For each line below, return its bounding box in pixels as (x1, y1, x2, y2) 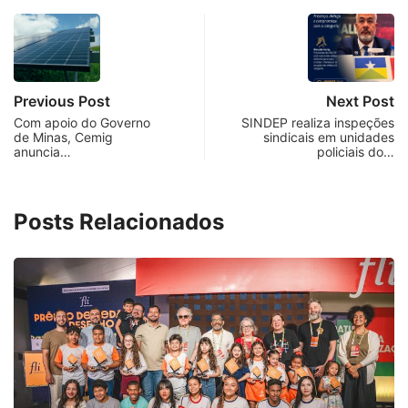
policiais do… (317, 143, 394, 159)
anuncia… (14, 143, 71, 159)
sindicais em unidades (263, 128, 394, 145)
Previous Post (14, 91, 110, 110)
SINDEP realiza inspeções (241, 114, 394, 130)
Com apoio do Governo (14, 114, 150, 130)
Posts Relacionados (14, 208, 224, 235)
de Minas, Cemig (14, 128, 113, 145)
